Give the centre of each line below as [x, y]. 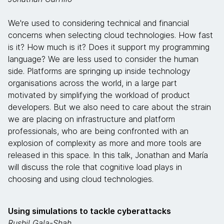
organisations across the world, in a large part [92, 83]
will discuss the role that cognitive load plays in [95, 167]
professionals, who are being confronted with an [98, 131]
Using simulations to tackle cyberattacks [89, 211]
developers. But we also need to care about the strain [109, 107]
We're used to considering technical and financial [98, 23]
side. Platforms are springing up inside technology [99, 71]
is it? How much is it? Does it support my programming [109, 47]
